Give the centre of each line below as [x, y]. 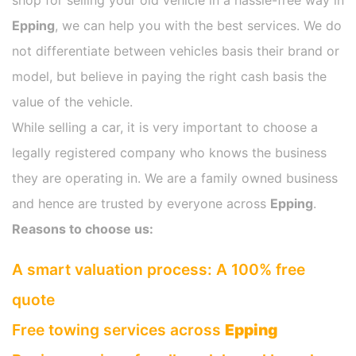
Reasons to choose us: [83, 229]
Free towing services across [118, 330]
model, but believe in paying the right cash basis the [169, 77]
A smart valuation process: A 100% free [159, 270]
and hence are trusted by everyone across [141, 204]
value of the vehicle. [72, 102]
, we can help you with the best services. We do [198, 26]
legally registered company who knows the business [169, 153]
